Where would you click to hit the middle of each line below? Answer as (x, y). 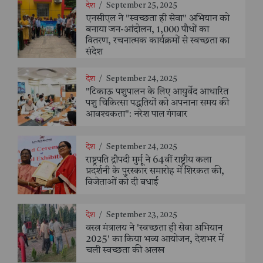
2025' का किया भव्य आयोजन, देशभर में (155, 240)
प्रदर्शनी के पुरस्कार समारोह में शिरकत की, (155, 172)
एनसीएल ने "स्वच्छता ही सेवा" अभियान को (158, 18)
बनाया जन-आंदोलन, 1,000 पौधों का (147, 30)
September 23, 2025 (142, 215)
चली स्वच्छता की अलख (125, 251)
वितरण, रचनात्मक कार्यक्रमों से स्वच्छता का (158, 41)
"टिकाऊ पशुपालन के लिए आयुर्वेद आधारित (157, 92)
